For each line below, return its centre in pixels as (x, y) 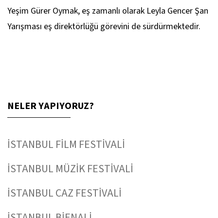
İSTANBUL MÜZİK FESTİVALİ (70, 169)
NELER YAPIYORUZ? (51, 106)
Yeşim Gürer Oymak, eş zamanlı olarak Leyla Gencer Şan (108, 11)
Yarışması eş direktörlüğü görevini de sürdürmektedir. (104, 27)
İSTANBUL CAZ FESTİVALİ (64, 193)
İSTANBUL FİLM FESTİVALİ (66, 145)
